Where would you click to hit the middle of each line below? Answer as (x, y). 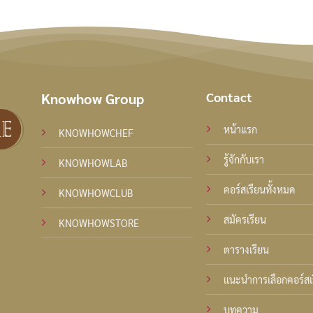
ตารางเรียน (247, 249)
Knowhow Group (92, 98)
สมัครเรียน (245, 219)
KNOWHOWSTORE (99, 223)
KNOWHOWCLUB (95, 192)
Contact (230, 96)
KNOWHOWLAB (93, 162)
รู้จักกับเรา (244, 159)
